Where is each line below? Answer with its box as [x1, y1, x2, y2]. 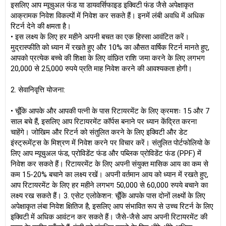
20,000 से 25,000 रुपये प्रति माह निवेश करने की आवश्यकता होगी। [11, 64, 192, 73]
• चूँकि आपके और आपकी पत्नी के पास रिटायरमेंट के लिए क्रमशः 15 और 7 [11, 106, 209, 116]
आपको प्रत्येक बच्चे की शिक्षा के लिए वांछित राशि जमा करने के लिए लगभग [11, 53, 205, 63]
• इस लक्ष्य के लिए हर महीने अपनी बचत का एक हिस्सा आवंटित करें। [11, 32, 189, 41]
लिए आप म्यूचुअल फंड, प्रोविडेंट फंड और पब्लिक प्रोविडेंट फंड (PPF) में [11, 149, 201, 158]
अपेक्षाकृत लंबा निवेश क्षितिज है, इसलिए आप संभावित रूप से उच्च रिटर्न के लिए [11, 202, 213, 211]
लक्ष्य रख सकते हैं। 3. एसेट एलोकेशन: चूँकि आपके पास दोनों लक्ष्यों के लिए [11, 191, 205, 200]
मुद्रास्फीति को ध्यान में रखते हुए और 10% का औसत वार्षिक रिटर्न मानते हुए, [11, 43, 209, 52]
